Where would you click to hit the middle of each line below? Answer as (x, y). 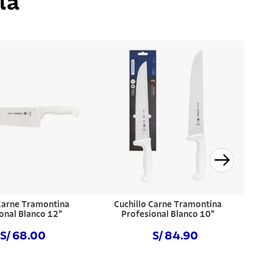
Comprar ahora (168, 265)
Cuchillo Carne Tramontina (168, 204)
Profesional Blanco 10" (168, 214)
